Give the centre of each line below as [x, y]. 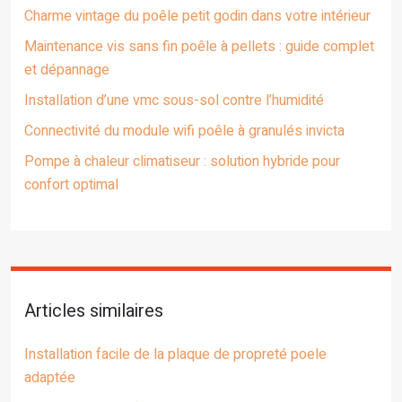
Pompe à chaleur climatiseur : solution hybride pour [182, 162]
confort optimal [71, 185]
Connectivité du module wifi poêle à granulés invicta [184, 131]
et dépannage [67, 70]
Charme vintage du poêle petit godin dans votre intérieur [197, 16]
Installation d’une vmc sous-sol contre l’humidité [174, 100]
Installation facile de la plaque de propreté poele [175, 354]
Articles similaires [94, 311]
